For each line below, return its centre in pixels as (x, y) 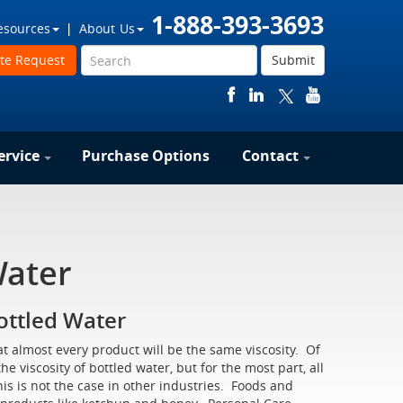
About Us (107, 28)
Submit (293, 60)
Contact (270, 156)
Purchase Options (146, 156)
